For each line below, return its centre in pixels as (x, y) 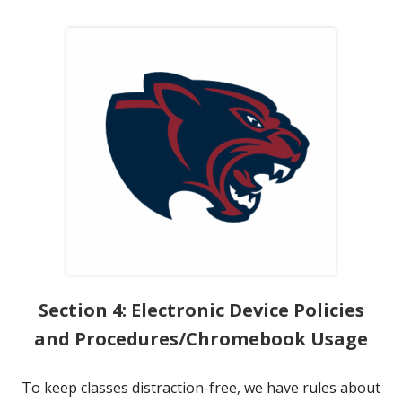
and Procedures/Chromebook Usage (201, 339)
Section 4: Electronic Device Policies (201, 310)
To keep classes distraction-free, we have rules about (201, 388)
